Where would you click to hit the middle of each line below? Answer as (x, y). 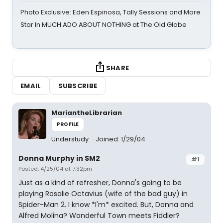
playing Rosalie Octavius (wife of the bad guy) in (103, 194)
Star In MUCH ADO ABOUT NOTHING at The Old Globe (104, 25)
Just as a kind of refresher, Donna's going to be (100, 183)
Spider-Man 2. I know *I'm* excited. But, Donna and (106, 205)
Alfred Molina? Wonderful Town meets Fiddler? (99, 216)
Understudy (71, 139)
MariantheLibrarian (87, 113)
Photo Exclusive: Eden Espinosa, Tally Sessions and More (111, 12)
